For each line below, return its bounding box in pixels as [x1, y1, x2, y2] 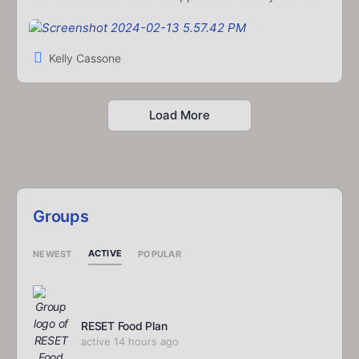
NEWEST [33, 248, 72, 260]
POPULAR [138, 248, 181, 260]
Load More [149, 107, 210, 123]
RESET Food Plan [81, 319, 167, 333]
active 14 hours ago [81, 335, 179, 349]
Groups [33, 207, 89, 227]
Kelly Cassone [49, 50, 121, 65]
